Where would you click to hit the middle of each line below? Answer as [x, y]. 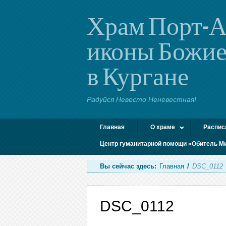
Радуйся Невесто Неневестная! [142, 99]
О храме [163, 127]
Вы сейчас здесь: [128, 166]
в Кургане [138, 76]
